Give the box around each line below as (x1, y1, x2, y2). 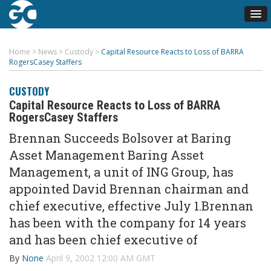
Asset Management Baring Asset (9, 147, 204, 163)
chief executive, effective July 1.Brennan (9, 198, 253, 214)
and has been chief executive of (9, 232, 198, 247)
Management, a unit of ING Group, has (9, 164, 233, 180)
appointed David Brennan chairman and (9, 181, 249, 197)
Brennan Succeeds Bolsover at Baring (9, 130, 231, 146)
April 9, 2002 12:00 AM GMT (46, 252, 155, 264)
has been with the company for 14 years (9, 215, 246, 230)
